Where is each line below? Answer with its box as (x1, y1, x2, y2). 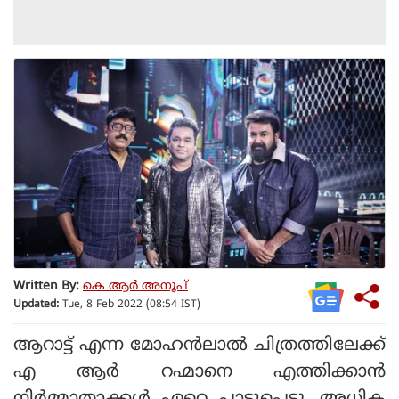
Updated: (13, 298, 59, 313)
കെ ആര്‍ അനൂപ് (83, 279, 188, 295)
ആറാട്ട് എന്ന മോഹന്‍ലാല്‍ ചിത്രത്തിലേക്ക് (13, 334, 386, 357)
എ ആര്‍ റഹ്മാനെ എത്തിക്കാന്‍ (13, 361, 386, 384)
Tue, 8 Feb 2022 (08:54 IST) (59, 298, 200, 313)
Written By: (13, 279, 79, 295)
